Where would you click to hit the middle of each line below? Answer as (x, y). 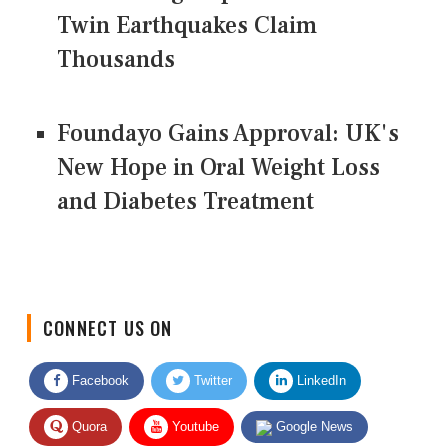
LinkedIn (319, 365)
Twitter (211, 365)
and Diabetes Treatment (185, 202)
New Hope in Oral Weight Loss (218, 168)
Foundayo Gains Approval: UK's (228, 134)
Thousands (116, 60)
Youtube (193, 411)
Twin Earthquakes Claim (187, 26)
